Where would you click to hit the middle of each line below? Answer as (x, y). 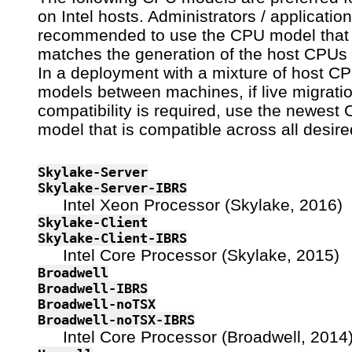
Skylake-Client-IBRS (112, 238)
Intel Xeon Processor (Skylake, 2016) (203, 204)
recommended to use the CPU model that (193, 35)
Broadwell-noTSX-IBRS (116, 319)
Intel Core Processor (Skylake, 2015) (201, 255)
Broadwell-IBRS (93, 288)
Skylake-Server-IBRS (112, 187)
